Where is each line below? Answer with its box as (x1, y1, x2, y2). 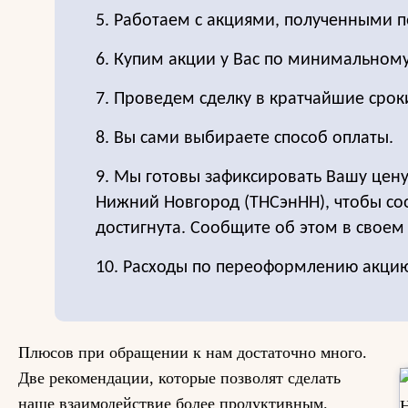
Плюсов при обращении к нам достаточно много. (18, 343, 367, 362)
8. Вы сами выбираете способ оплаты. (96, 129, 393, 148)
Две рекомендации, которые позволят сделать (18, 369, 341, 387)
